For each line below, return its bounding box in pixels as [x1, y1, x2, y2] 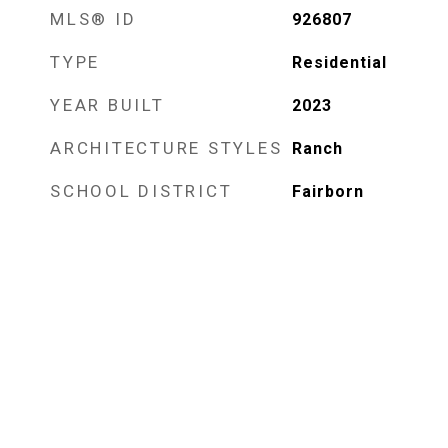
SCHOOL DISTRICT [50, 181, 233, 201]
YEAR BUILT [50, 95, 165, 115]
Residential [291, 53, 387, 72]
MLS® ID [50, 9, 137, 29]
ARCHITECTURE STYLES [50, 138, 283, 158]
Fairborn [291, 182, 364, 201]
